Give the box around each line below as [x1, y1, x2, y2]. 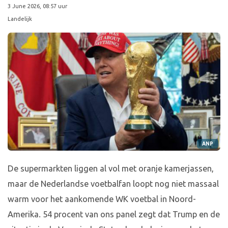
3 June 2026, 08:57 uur [8, 3, 67, 9]
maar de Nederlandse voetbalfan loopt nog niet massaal [8, 179, 219, 189]
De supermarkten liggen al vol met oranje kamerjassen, [8, 164, 214, 174]
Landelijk [8, 16, 32, 22]
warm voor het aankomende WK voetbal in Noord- [8, 194, 196, 204]
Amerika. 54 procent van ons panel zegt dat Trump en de [8, 210, 220, 219]
